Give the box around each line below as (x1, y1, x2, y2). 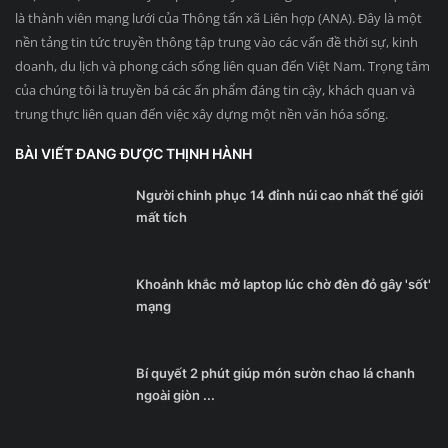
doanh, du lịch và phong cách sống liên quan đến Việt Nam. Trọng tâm (15, 57, 430, 76)
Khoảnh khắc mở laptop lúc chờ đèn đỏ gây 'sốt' (136, 276, 431, 293)
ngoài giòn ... (136, 387, 215, 404)
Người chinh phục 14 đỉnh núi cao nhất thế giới (136, 187, 423, 204)
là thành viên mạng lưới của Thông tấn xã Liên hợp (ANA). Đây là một (15, 9, 422, 28)
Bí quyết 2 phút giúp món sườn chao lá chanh (136, 365, 415, 382)
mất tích (136, 209, 187, 226)
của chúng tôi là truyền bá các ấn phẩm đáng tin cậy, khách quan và (15, 81, 415, 100)
